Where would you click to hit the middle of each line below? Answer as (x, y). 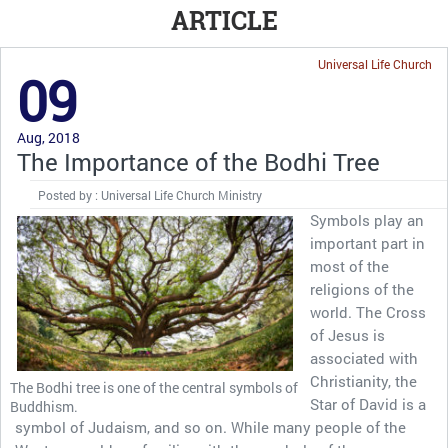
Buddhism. (44, 406)
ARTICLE (224, 20)
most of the (349, 266)
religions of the (362, 289)
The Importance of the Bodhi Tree (198, 162)
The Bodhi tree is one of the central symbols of (154, 387)
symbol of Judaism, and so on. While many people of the (210, 427)
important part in (367, 243)
